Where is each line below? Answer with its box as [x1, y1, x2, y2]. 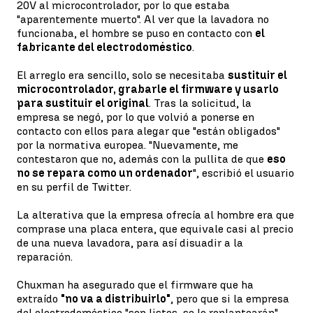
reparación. [17, 249, 73, 263]
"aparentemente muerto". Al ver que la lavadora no [17, 12, 269, 26]
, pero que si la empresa [170, 291, 289, 305]
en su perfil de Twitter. [17, 180, 131, 194]
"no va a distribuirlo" [61, 291, 170, 305]
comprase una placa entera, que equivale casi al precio [17, 221, 293, 235]
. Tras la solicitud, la [149, 96, 252, 110]
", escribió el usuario [193, 166, 294, 180]
